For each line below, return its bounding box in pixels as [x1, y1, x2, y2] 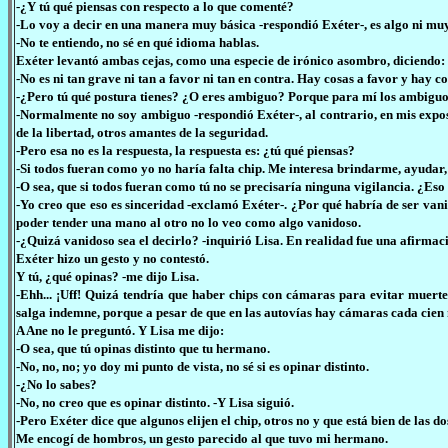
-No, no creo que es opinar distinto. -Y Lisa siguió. [16, 395, 294, 410]
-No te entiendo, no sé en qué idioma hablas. [16, 35, 259, 50]
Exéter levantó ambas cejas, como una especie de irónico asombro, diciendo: [16, 53, 445, 68]
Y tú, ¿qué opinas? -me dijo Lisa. [16, 269, 199, 284]
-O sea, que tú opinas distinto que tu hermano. [16, 341, 270, 356]
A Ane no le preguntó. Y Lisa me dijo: [16, 323, 224, 338]
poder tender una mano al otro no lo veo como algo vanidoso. [16, 215, 361, 230]
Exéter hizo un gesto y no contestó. [16, 251, 209, 266]
